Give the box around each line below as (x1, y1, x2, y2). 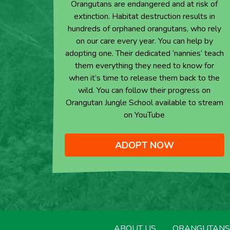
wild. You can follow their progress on (78, 85, 211, 96)
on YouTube (124, 109, 165, 121)
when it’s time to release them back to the (69, 72, 220, 84)
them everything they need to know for (74, 60, 214, 71)
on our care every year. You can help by (75, 35, 213, 47)
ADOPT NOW (114, 139, 174, 151)
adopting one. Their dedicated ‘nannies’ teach (65, 48, 224, 59)
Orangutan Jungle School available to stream (65, 97, 223, 108)
